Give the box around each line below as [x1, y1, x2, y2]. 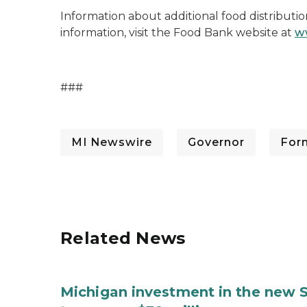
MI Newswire [71, 136, 152, 149]
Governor [188, 136, 245, 149]
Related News [60, 228, 186, 248]
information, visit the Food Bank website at [60, 26, 295, 39]
